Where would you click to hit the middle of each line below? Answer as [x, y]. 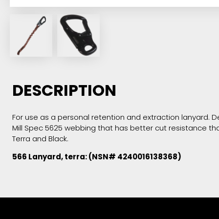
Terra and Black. [40, 138]
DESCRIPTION [64, 90]
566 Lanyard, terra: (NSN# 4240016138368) [97, 156]
